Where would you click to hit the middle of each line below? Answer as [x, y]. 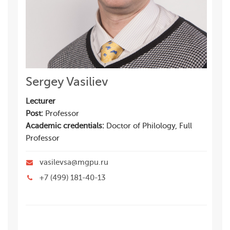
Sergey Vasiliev [67, 82]
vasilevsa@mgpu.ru [73, 162]
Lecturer [41, 101]
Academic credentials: [66, 126]
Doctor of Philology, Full [149, 126]
